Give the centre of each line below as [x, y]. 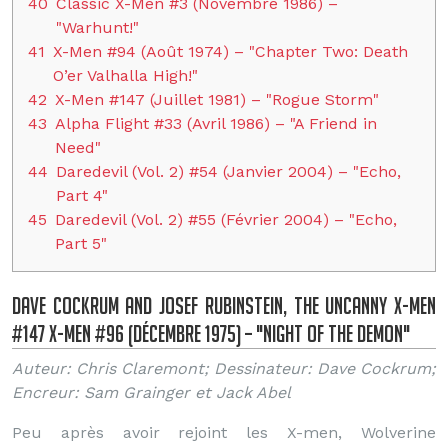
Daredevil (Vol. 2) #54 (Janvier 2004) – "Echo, [228, 171]
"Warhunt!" [97, 27]
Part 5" [81, 243]
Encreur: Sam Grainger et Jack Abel [151, 392]
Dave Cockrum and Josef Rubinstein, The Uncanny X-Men [224, 305]
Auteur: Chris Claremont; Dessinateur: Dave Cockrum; [224, 368]
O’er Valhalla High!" [125, 75]
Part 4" [82, 195]
